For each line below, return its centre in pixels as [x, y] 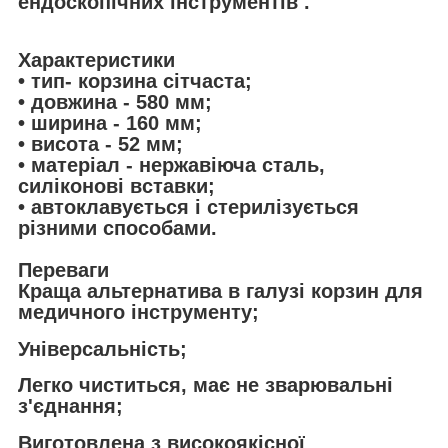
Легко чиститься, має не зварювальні [205, 385]
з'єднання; [70, 406]
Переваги [63, 270]
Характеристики [96, 60]
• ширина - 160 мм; [110, 123]
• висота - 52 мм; [100, 144]
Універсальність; [102, 348]
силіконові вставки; [116, 186]
